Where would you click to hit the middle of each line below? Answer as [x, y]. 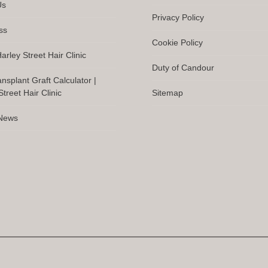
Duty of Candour [183, 67]
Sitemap [167, 92]
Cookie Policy [177, 42]
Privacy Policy [178, 17]
